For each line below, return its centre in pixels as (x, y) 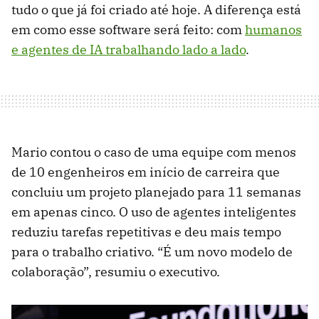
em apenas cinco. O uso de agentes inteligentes (154, 212)
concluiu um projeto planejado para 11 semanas (156, 192)
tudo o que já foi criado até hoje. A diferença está (156, 10)
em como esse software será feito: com (128, 30)
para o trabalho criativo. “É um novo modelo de (152, 252)
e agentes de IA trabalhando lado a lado (129, 50)
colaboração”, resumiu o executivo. (116, 272)
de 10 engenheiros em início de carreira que (146, 172)
